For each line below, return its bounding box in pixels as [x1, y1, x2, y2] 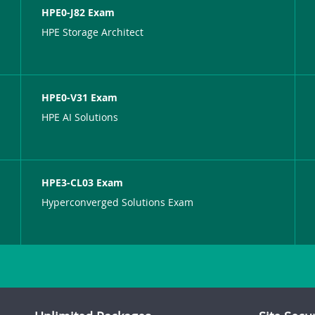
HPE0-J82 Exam [41, 5, 115, 19]
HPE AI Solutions [41, 110, 119, 124]
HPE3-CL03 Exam [41, 175, 124, 189]
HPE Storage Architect [41, 25, 144, 39]
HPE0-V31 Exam [41, 90, 118, 104]
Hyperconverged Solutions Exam [41, 195, 194, 209]
